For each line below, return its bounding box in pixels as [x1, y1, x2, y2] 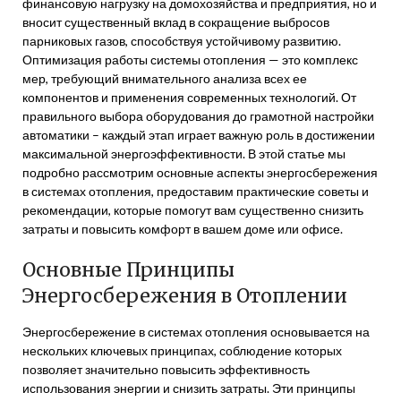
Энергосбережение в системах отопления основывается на [22, 324, 370, 339]
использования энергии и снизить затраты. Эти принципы [22, 380, 355, 396]
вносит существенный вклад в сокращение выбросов [22, 14, 329, 30]
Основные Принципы [22, 258, 235, 282]
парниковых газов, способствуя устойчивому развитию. [22, 33, 341, 48]
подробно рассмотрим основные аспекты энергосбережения [22, 165, 378, 180]
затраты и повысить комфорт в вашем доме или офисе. [22, 221, 343, 236]
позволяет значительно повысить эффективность [22, 362, 310, 377]
